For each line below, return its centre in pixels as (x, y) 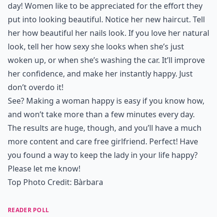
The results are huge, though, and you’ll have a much (105, 128)
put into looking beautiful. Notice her (77, 19)
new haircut (167, 19)
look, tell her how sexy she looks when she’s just (96, 46)
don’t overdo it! (36, 87)
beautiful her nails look (82, 33)
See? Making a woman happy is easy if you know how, (106, 101)
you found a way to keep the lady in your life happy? (103, 155)
